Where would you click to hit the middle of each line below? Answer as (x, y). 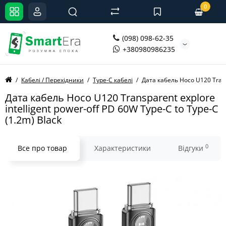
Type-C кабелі (113, 80)
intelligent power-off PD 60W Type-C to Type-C (112, 109)
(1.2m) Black (34, 120)
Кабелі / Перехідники (52, 80)
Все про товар (42, 148)
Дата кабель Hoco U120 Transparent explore (110, 98)
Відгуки (192, 148)
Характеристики (123, 148)
